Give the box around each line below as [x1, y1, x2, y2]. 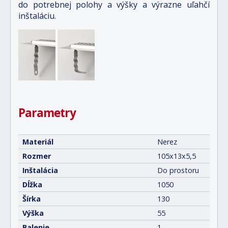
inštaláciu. [18, 10, 56, 21]
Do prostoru [157, 165, 199, 175]
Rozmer [22, 151, 51, 161]
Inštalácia [22, 165, 58, 175]
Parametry [18, 104, 76, 121]
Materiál [22, 136, 53, 147]
